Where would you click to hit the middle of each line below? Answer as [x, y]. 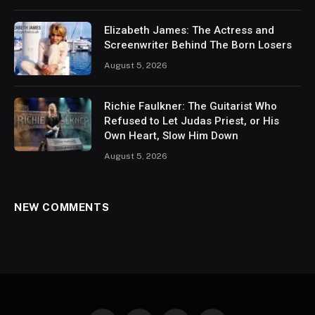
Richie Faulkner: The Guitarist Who [191, 107]
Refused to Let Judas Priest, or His [192, 121]
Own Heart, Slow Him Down [171, 136]
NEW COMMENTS [62, 207]
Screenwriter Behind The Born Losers [198, 45]
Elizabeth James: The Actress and [189, 31]
